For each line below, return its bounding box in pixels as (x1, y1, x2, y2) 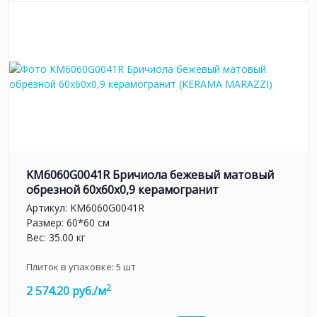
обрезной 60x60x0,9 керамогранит (26, 182, 219, 198)
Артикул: (26, 200, 70, 214)
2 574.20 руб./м (26, 282, 106, 299)
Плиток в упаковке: (26, 260, 116, 273)
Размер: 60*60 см (26, 215, 110, 229)
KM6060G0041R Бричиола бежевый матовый (26, 167, 274, 183)
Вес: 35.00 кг (26, 230, 86, 244)
